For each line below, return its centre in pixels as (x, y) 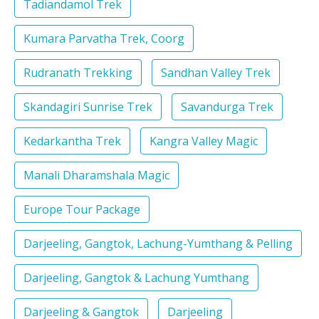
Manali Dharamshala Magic (96, 176)
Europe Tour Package (118, 210)
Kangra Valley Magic (204, 141)
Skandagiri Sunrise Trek (88, 107)
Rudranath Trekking (78, 73)
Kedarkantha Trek (72, 141)
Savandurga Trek (227, 107)
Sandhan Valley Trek (216, 73)
